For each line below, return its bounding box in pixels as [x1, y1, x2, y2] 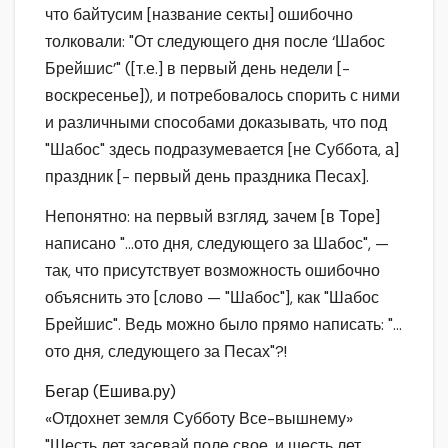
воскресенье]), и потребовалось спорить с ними [45, 85, 400, 107]
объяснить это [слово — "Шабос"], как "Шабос [45, 287, 379, 309]
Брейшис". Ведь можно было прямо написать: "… [45, 314, 402, 336]
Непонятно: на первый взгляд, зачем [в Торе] [45, 206, 380, 228]
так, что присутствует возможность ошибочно [45, 260, 380, 282]
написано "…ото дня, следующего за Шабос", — [45, 233, 389, 255]
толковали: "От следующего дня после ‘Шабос [45, 31, 385, 53]
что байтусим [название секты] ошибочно [45, 4, 353, 26]
